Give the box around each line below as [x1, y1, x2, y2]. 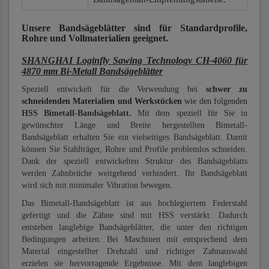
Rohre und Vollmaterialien [22, 33, 133, 43]
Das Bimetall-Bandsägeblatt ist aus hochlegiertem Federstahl [22, 199, 247, 208]
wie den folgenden [184, 97, 248, 106]
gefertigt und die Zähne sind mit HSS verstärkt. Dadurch [22, 211, 247, 220]
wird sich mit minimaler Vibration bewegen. [22, 181, 172, 190]
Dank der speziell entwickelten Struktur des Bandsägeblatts [22, 157, 247, 166]
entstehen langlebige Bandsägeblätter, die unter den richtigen [22, 223, 247, 232]
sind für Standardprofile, [125, 23, 247, 33]
